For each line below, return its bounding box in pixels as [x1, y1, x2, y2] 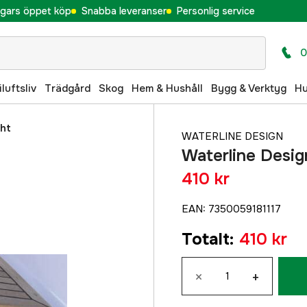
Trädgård [45, 81, 90, 95]
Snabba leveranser [81, 4, 167, 17]
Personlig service [176, 4, 255, 17]
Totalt [182, 229, 230, 249]
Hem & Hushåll [132, 81, 203, 95]
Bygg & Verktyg [211, 81, 286, 95]
